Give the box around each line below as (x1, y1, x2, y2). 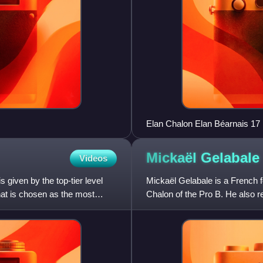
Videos (79, 153, 107, 163)
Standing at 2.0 (146, 202, 203, 213)
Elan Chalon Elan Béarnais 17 (195, 118, 260, 129)
